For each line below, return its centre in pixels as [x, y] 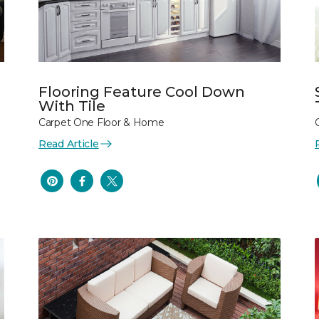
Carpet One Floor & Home [101, 122]
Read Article [69, 143]
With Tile [72, 106]
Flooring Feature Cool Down [142, 91]
